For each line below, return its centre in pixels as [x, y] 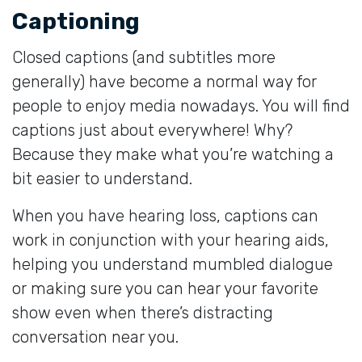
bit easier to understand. [102, 178]
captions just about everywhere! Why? [152, 130]
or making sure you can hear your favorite [165, 288]
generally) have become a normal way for [164, 81]
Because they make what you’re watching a [173, 154]
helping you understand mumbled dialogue [173, 264]
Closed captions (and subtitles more [144, 57]
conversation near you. [95, 337]
